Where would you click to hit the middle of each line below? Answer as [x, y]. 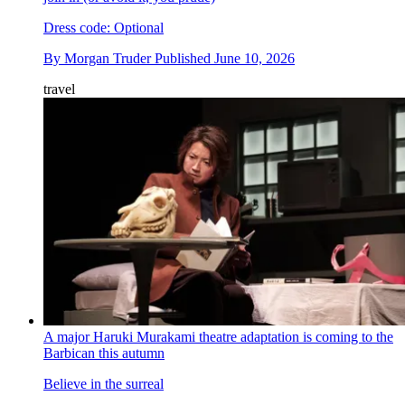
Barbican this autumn [104, 353]
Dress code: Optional [104, 27]
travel [59, 89]
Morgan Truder [108, 58]
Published [184, 58]
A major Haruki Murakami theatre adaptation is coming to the [218, 336]
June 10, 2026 [254, 58]
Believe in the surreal [104, 383]
